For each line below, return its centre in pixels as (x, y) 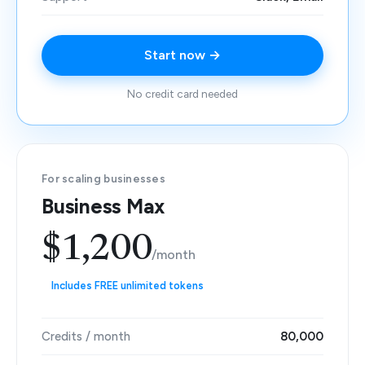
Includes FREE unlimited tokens (128, 286)
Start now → (182, 55)
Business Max (103, 206)
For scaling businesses (103, 178)
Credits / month (86, 336)
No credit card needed (182, 94)
